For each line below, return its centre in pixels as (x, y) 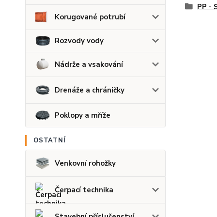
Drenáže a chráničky (90, 90)
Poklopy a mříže (83, 115)
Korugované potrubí (90, 17)
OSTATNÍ (50, 141)
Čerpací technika (84, 190)
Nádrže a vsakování (89, 64)
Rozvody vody (79, 41)
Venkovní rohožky (85, 163)
